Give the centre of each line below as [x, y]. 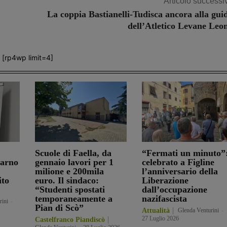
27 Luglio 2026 [160, 219]
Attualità [156, 211]
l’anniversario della [180, 172]
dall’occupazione [174, 190]
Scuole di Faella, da [73, 153]
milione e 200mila [69, 172]
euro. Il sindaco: [67, 181]
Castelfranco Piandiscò [70, 220]
